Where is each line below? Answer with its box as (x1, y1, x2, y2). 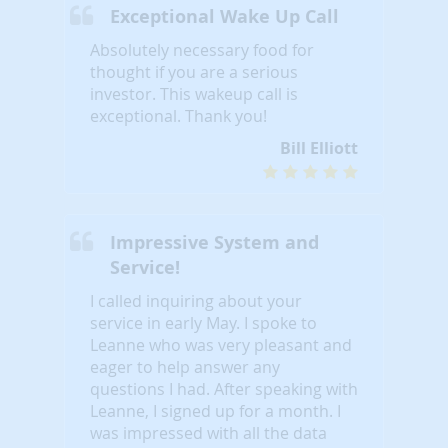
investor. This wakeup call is (90, 82, 298, 105)
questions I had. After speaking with (90, 377, 358, 400)
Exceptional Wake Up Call (110, 3, 339, 29)
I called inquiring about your (90, 289, 302, 312)
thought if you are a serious (90, 60, 298, 83)
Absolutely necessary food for (90, 38, 314, 61)
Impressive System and (110, 229, 319, 255)
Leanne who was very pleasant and (90, 333, 352, 356)
